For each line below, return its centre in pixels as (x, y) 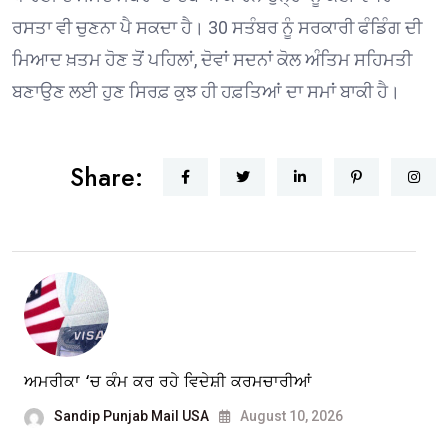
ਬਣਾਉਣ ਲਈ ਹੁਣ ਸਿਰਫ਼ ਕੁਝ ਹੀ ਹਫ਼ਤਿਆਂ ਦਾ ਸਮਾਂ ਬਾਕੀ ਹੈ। (206, 92)
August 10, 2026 (290, 416)
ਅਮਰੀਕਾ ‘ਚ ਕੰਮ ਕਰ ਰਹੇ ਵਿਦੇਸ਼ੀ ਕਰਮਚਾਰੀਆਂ (167, 382)
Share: (106, 177)
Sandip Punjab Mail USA (131, 416)
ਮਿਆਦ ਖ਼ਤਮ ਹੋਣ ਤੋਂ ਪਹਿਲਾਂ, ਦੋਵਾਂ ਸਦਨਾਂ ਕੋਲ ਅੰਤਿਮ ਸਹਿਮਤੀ (212, 60)
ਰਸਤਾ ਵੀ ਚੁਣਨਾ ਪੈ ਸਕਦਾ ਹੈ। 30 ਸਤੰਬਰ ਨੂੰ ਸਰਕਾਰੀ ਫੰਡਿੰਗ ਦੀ (217, 28)
